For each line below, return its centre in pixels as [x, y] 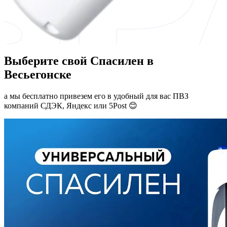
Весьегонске [38, 74]
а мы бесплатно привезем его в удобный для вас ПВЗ [96, 96]
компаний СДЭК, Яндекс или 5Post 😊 [71, 105]
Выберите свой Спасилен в [79, 61]
